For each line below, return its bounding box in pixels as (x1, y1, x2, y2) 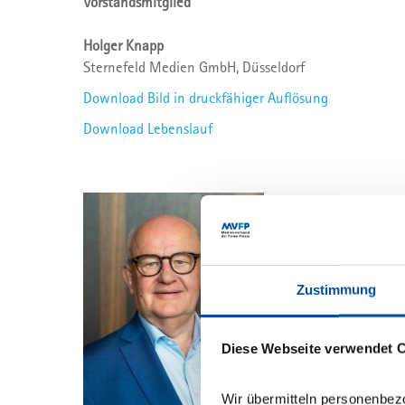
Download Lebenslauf (83, 119, 212, 137)
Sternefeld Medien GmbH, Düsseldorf (83, 58, 305, 76)
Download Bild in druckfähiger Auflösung (83, 89, 328, 107)
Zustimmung (296, 281, 377, 297)
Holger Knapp (83, 36, 164, 54)
